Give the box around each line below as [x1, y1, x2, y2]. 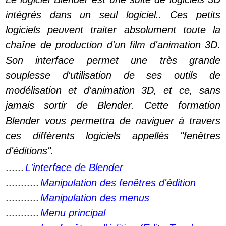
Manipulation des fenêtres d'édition [40, 177, 196, 188]
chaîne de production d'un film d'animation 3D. [6, 39, 220, 50]
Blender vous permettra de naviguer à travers [6, 115, 220, 126]
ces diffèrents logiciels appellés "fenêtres [6, 130, 220, 141]
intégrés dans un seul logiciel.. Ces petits [6, 9, 220, 20]
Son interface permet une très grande [6, 54, 220, 66]
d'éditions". [6, 145, 54, 156]
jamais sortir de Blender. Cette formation [6, 100, 220, 111]
